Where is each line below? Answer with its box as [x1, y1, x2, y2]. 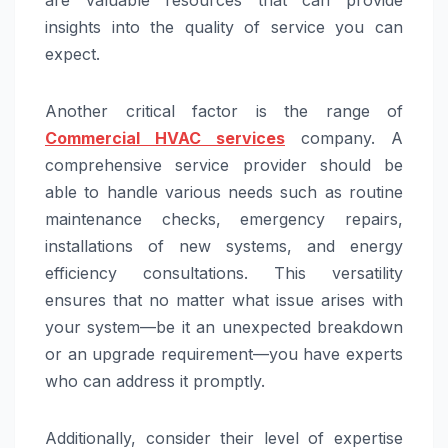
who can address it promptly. [45, 371, 265, 392]
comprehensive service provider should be [45, 155, 403, 176]
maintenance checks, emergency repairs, [45, 209, 403, 230]
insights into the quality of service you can [45, 17, 403, 38]
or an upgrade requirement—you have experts [45, 344, 403, 365]
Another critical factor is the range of [45, 101, 403, 122]
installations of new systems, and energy [45, 236, 403, 257]
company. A [285, 128, 403, 149]
